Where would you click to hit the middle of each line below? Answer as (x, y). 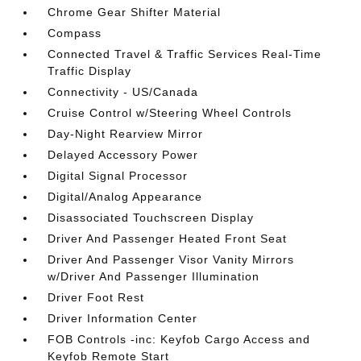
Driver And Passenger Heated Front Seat (168, 239)
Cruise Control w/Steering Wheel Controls (170, 113)
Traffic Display (90, 71)
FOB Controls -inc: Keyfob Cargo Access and (179, 339)
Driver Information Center (123, 318)
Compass (75, 33)
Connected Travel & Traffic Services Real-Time (185, 54)
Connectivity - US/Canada (123, 92)
